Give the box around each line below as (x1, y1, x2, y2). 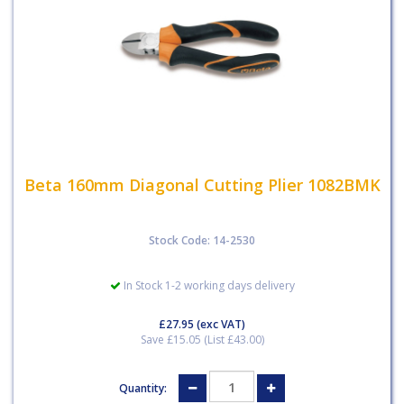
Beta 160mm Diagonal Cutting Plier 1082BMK (23, 173, 381, 196)
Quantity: (119, 380, 170, 396)
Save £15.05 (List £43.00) (140, 332, 264, 347)
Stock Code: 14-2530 (149, 233, 255, 248)
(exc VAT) (194, 317, 245, 332)
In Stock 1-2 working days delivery (120, 278, 295, 293)
